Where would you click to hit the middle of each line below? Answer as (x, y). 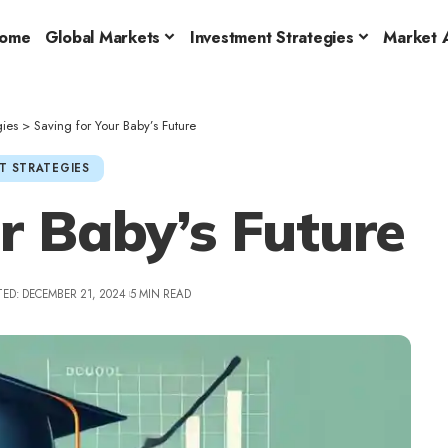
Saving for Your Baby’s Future (115, 125)
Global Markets (102, 37)
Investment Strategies (271, 37)
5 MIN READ (161, 293)
